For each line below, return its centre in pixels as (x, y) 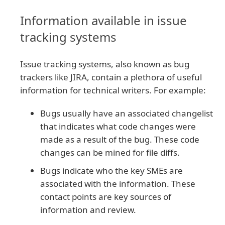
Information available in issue (103, 21)
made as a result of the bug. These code (120, 140)
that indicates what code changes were (118, 127)
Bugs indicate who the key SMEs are (111, 171)
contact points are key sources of (106, 197)
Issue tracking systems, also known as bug (105, 64)
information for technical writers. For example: (113, 90)
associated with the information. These (118, 184)
